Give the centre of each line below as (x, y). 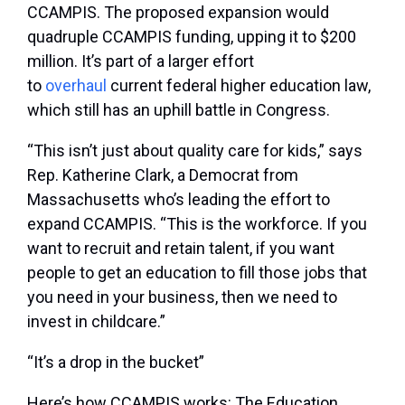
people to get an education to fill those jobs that (197, 273)
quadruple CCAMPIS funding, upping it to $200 (192, 37)
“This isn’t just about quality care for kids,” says (195, 151)
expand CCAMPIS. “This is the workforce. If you (197, 224)
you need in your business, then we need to (182, 297)
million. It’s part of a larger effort (141, 61)
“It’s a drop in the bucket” (116, 363)
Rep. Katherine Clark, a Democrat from (163, 175)
